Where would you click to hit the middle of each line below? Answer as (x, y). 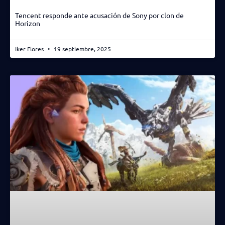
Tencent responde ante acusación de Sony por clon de (99, 15)
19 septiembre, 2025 (82, 48)
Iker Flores (30, 48)
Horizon (28, 23)
